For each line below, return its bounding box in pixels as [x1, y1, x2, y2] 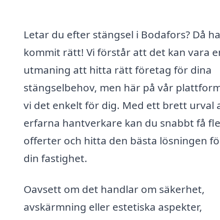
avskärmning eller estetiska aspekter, [24, 200, 202, 214]
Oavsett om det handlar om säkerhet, [24, 182, 205, 196]
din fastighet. [24, 151, 87, 165]
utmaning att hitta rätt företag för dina [24, 62, 212, 77]
